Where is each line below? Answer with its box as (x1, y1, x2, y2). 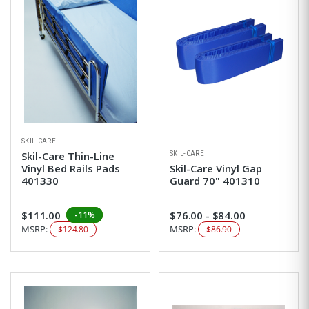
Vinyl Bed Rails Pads (21, 161, 120, 176)
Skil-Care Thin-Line (21, 149, 114, 163)
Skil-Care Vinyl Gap (170, 161, 262, 176)
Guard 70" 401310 (170, 174, 260, 188)
